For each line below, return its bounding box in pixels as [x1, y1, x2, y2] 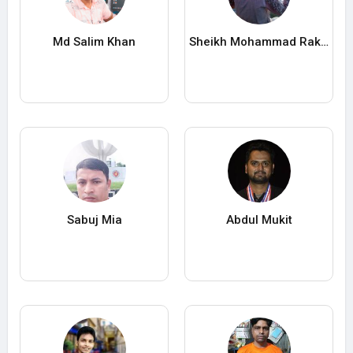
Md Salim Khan [53, 35, 136, 50]
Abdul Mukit [225, 213, 292, 228]
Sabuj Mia [66, 213, 122, 228]
